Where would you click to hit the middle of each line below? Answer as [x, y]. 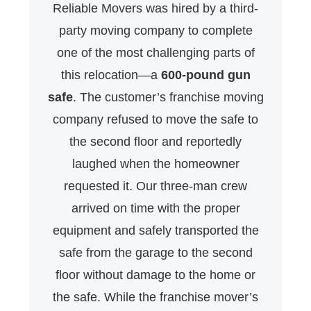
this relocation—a [111, 75]
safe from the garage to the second [155, 253]
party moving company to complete [155, 31]
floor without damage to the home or [155, 275]
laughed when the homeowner [155, 164]
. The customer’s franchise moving [168, 98]
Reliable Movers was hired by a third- [155, 9]
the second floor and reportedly [155, 142]
